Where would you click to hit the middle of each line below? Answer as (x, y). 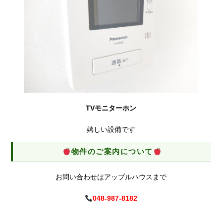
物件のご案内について (112, 152)
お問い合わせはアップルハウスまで (111, 177)
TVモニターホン (111, 108)
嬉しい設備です (111, 130)
